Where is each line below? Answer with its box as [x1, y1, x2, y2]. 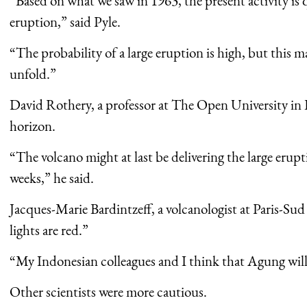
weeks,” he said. [10, 168, 94, 187]
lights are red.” [10, 220, 88, 239]
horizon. [10, 116, 56, 135]
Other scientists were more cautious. [10, 282, 207, 301]
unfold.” [10, 64, 56, 83]
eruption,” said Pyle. [10, 12, 121, 31]
